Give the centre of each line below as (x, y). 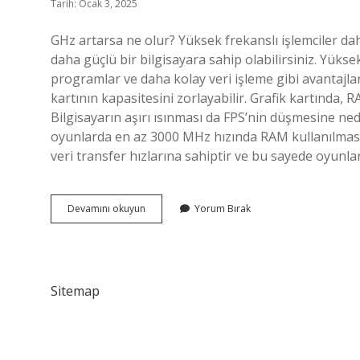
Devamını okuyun (106, 209)
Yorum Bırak (223, 209)
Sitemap (75, 291)
